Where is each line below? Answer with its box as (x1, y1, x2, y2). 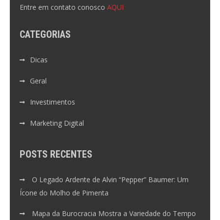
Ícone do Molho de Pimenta (20, 188, 109, 197)
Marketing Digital (30, 118, 84, 128)
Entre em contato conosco (20, 2, 107, 12)
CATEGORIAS (20, 28, 71, 40)
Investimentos (30, 97, 75, 107)
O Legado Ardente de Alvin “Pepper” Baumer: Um (32, 174, 189, 184)
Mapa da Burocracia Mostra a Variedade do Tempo (32, 208, 196, 218)
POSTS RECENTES (20, 148, 92, 160)
